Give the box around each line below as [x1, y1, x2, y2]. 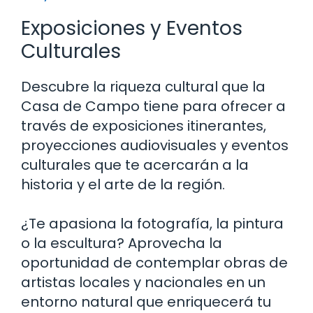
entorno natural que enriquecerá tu [21, 291, 271, 312]
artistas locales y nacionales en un [21, 272, 265, 292]
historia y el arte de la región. [21, 174, 225, 194]
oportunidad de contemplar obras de [21, 252, 288, 272]
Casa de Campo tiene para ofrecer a [21, 96, 286, 116]
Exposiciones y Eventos [21, 14, 242, 42]
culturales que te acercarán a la [21, 154, 249, 175]
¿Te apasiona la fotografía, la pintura [21, 213, 284, 233]
